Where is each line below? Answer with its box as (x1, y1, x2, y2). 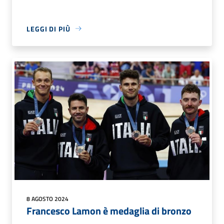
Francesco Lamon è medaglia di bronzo (26, 202, 191, 218)
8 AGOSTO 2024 (26, 193, 68, 203)
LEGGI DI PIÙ (26, 23, 70, 34)
